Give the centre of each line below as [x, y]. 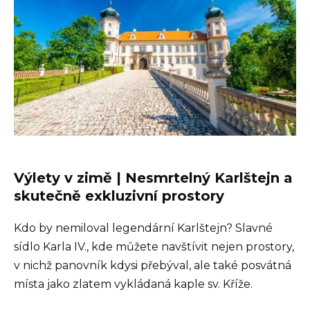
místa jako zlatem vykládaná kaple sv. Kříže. [133, 284]
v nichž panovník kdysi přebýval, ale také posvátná [153, 266]
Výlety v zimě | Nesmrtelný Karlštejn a [153, 178]
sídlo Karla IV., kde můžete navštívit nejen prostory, [154, 247]
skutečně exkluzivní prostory [119, 196]
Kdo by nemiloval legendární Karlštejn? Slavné [143, 228]
